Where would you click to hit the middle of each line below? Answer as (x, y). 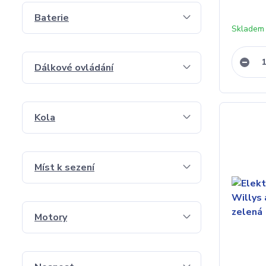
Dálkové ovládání (74, 68)
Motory (51, 217)
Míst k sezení (64, 167)
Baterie (52, 18)
